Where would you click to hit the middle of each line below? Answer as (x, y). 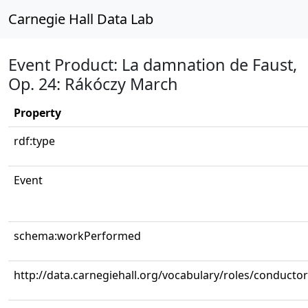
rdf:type (34, 141)
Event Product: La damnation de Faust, (153, 65)
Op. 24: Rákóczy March (93, 84)
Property (37, 113)
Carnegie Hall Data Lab (81, 19)
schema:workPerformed (77, 236)
